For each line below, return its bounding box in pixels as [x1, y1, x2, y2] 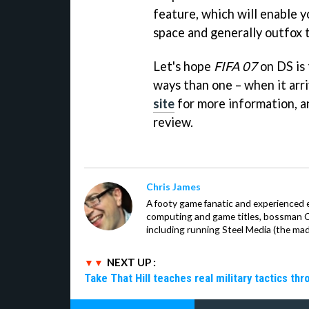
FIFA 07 [214, 59, 257, 74]
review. [153, 114, 193, 130]
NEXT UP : [107, 256, 156, 269]
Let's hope [153, 59, 214, 74]
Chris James [146, 181, 201, 193]
